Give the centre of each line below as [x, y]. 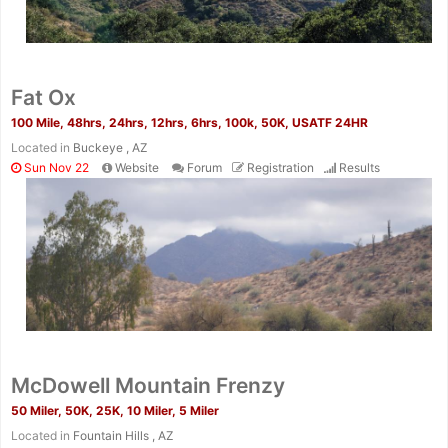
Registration [280, 168]
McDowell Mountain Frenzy [148, 385]
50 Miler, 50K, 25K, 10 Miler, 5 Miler [115, 410]
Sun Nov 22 [55, 168]
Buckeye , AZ [110, 148]
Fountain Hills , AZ [123, 435]
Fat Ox [43, 98]
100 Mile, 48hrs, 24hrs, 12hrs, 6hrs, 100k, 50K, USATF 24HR [189, 123]
